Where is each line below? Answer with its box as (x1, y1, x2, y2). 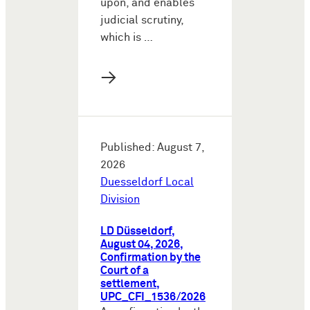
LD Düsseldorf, (100, 226, 175, 237)
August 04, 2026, (100, 239, 183, 250)
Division (100, 194, 140, 206)
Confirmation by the (100, 252, 201, 264)
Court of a (100, 265, 149, 277)
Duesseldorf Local (100, 176, 194, 188)
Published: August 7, (100, 142, 204, 154)
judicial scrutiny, (100, 15, 183, 26)
